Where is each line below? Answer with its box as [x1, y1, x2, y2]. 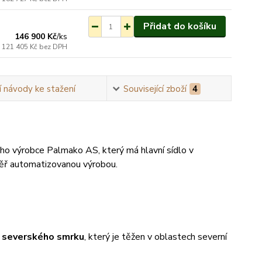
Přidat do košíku [143, 20, 216, 33]
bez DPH [39, 42, 68, 51]
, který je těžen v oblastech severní [84, 230, 227, 243]
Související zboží [123, 83, 187, 95]
